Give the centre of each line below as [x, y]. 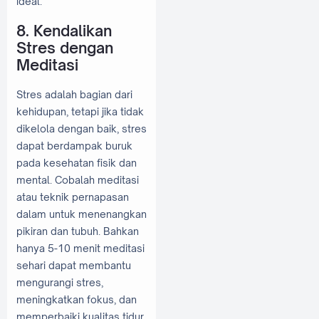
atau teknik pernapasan [73, 197]
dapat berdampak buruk [74, 145]
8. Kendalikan [64, 31]
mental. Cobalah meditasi [78, 179]
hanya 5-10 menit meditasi [80, 248]
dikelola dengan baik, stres [82, 128]
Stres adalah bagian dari [74, 94]
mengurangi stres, [60, 282]
